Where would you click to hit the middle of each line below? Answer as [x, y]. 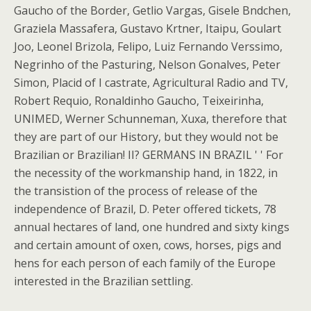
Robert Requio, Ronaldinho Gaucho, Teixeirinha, [139, 101]
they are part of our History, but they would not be [146, 137]
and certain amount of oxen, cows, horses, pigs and [148, 245]
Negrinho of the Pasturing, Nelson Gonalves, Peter [147, 65]
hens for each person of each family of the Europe [145, 263]
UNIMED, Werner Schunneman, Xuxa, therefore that [150, 119]
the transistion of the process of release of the [136, 191]
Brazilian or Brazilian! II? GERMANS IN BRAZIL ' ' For [149, 155]
